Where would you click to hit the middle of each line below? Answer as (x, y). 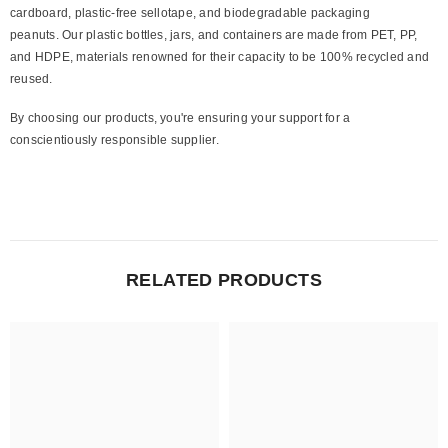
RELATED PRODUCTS (224, 279)
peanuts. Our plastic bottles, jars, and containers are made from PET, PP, (214, 34)
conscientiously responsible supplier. (114, 139)
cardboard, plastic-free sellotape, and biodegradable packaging (190, 12)
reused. (31, 78)
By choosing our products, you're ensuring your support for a (180, 117)
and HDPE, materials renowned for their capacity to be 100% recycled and (220, 56)
